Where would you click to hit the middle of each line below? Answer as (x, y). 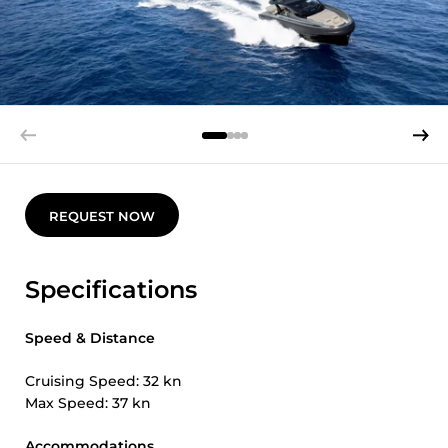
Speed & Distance (90, 338)
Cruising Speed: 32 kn (103, 381)
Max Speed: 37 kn (88, 403)
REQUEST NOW (102, 216)
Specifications (111, 289)
